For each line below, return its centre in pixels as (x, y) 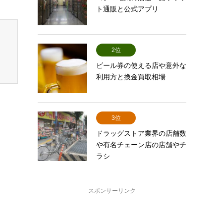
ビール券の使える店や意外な (141, 65)
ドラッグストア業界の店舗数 (141, 133)
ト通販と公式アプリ (127, 9)
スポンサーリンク (112, 191)
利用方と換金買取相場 (131, 77)
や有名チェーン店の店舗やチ (141, 145)
